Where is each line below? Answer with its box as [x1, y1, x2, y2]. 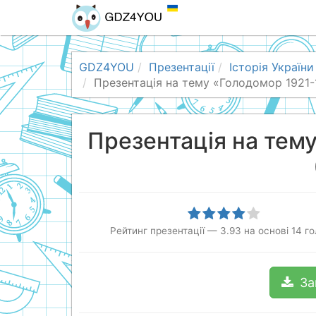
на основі [241, 225, 291, 236]
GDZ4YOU [79, 60, 134, 74]
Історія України [229, 60, 314, 74]
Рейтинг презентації [109, 225, 205, 236]
